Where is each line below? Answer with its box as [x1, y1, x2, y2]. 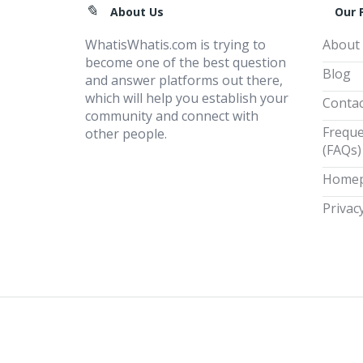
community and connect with [85, 107, 258, 125]
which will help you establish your [85, 89, 288, 107]
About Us [110, 4, 164, 19]
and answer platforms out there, [85, 71, 283, 89]
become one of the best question [85, 53, 286, 71]
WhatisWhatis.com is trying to [85, 36, 266, 53]
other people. [85, 125, 167, 143]
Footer [70, 2, 135, 29]
